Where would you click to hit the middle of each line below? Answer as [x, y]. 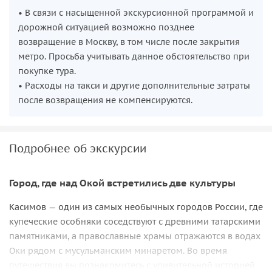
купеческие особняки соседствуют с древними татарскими [135, 222]
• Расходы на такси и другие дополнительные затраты [134, 85]
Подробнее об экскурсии [78, 148]
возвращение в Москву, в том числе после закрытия [129, 42]
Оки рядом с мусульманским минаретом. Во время [118, 251]
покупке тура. [47, 71]
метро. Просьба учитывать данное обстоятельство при [134, 56]
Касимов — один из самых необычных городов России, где [136, 207]
